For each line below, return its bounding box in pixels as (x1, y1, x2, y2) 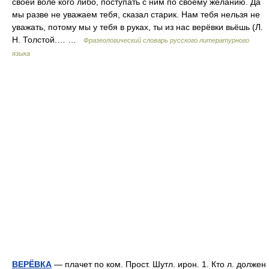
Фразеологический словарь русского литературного (83, 37, 249, 44)
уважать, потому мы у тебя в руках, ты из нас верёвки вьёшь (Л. (12, 22, 263, 32)
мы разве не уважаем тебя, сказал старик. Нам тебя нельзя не (12, 10, 260, 19)
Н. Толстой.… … (12, 35, 83, 44)
